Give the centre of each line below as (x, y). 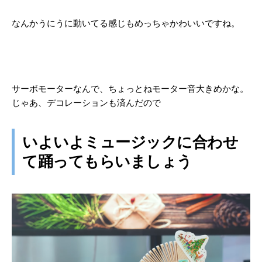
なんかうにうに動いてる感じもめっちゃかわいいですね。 (126, 23)
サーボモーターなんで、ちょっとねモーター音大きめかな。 (130, 89)
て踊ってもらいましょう (107, 161)
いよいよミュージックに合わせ (130, 142)
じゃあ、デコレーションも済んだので (86, 103)
